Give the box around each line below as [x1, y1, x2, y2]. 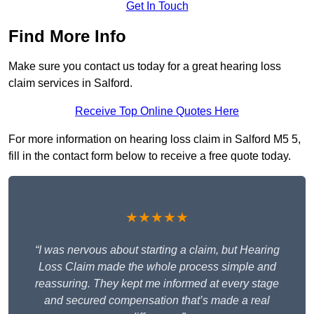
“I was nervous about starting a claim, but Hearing [34, 244, 280, 257]
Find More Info [8, 27, 126, 46]
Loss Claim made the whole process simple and [38, 261, 276, 273]
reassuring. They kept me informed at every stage [35, 278, 279, 290]
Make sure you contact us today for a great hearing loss [8, 60, 281, 73]
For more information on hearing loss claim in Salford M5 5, [8, 133, 301, 146]
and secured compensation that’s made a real [44, 294, 270, 307]
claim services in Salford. [8, 77, 132, 90]
